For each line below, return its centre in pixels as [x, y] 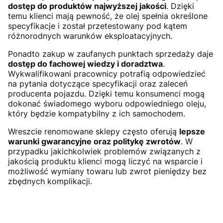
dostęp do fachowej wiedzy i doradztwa [85, 63]
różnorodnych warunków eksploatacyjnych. [90, 36]
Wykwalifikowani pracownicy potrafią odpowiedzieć [107, 73]
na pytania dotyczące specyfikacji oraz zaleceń [98, 83]
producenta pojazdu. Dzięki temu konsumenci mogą [106, 93]
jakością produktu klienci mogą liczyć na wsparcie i [105, 161]
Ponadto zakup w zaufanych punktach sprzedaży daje [111, 54]
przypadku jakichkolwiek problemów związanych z [104, 151]
